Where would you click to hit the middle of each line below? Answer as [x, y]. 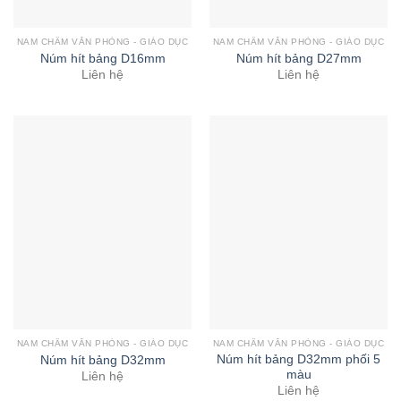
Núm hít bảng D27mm [299, 58]
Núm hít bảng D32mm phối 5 [299, 359]
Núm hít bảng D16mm [102, 58]
